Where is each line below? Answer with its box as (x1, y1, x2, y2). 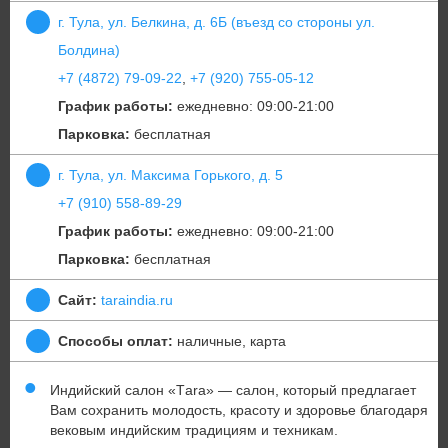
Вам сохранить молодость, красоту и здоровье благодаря (50, 402, 428, 419)
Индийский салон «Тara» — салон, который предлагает (50, 382, 416, 399)
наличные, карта (173, 333, 286, 350)
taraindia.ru (101, 292, 173, 309)
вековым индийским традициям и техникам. (50, 422, 338, 439)
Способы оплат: (58, 333, 173, 350)
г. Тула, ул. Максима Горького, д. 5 (58, 167, 283, 184)
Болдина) (58, 42, 120, 59)
